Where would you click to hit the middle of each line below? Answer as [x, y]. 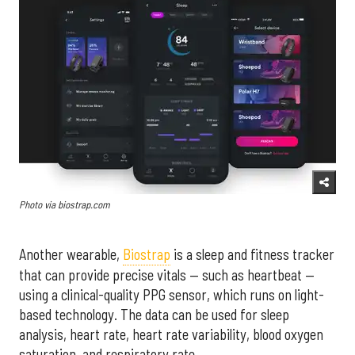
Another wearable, [71, 255]
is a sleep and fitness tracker [252, 255]
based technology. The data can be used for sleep [154, 315]
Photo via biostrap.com [64, 204]
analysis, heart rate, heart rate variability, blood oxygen [171, 335]
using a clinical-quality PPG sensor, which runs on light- [172, 295]
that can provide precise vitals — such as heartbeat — [167, 275]
